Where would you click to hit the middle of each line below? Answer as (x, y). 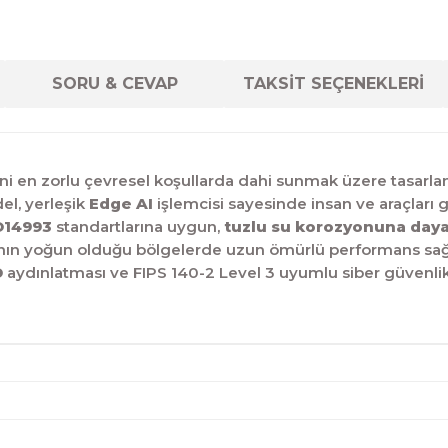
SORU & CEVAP (114, 83)
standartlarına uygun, (138, 226)
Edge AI (121, 203)
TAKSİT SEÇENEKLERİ (333, 83)
